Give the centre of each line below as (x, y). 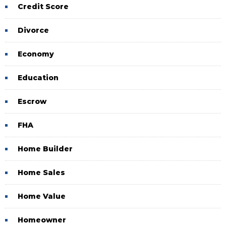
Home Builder (45, 149)
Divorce (33, 30)
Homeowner (42, 220)
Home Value (42, 196)
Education (38, 78)
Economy (36, 54)
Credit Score (43, 7)
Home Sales (41, 173)
